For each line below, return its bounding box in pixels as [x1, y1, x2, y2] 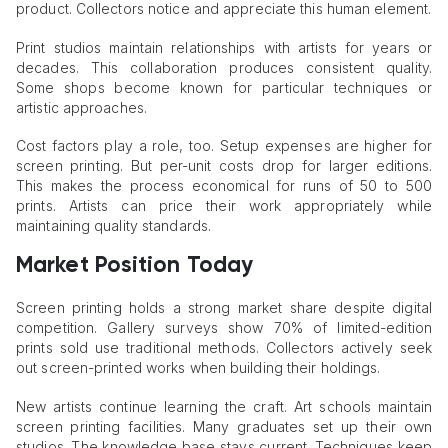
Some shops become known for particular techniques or [16, 78, 432, 96]
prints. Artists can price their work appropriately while [16, 197, 432, 215]
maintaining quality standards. [16, 217, 212, 235]
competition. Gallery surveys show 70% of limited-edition [16, 319, 432, 337]
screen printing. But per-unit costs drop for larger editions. [16, 157, 432, 175]
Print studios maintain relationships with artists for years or [16, 38, 432, 56]
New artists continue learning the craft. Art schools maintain [16, 397, 432, 415]
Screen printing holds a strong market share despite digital [16, 299, 432, 317]
